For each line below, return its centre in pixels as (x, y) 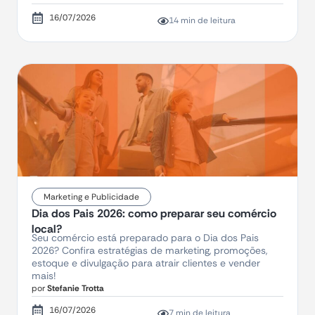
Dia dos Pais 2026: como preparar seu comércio (154, 214)
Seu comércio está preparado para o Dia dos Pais (145, 238)
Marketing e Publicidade (91, 197)
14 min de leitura (202, 21)
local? (47, 229)
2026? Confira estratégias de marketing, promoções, (149, 251)
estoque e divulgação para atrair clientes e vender (146, 263)
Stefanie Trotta (75, 289)
